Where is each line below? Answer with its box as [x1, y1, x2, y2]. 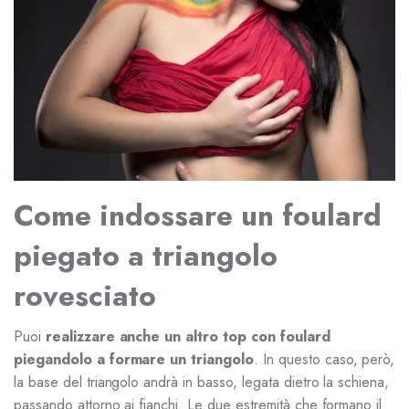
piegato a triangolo [14, 235, 278, 277]
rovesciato [14, 275, 156, 317]
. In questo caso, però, [254, 349, 395, 370]
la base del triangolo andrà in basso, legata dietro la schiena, [14, 372, 390, 393]
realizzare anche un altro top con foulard [45, 326, 330, 347]
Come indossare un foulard [14, 194, 382, 236]
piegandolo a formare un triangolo [14, 349, 255, 370]
